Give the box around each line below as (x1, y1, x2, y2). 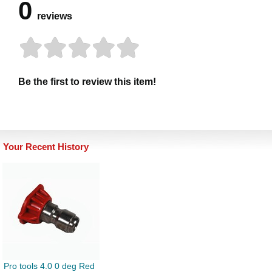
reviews (37, 10, 72, 21)
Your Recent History (3, 141, 89, 152)
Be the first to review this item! (18, 76, 156, 87)
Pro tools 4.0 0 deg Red (4, 260, 95, 271)
